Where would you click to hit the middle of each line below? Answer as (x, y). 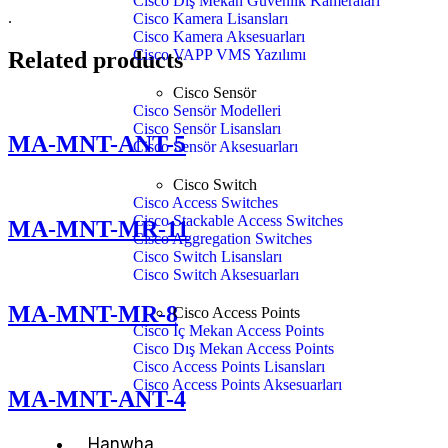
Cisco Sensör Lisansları (207, 128)
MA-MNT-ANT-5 (97, 144)
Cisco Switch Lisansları (207, 256)
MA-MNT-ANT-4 (97, 398)
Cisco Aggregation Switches (222, 238)
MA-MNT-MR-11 (98, 229)
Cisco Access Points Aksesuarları (237, 384)
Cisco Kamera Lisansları (210, 18)
